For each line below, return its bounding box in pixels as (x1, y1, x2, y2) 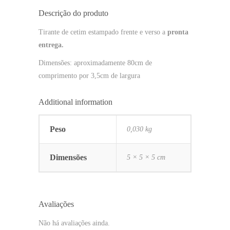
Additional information (39, 98, 112, 107)
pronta (167, 28, 188, 36)
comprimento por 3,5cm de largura (39, 72, 142, 80)
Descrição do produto (39, 9, 108, 18)
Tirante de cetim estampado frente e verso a (39, 28, 167, 36)
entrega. (39, 41, 64, 49)
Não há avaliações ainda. (39, 219, 110, 227)
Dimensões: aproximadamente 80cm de (39, 59, 152, 67)
